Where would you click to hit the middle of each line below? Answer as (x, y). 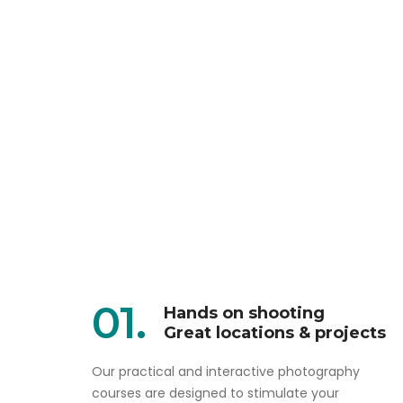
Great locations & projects (275, 333)
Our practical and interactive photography (226, 372)
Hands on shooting (244, 313)
